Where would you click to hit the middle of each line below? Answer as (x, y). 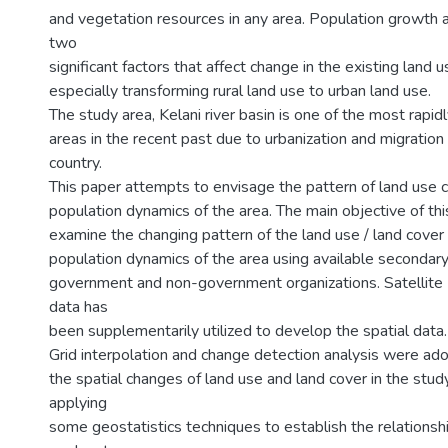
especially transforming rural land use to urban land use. (240, 91)
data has (78, 307)
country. (75, 163)
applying (78, 403)
